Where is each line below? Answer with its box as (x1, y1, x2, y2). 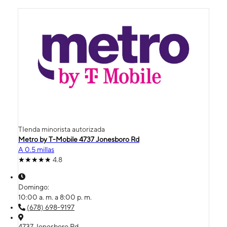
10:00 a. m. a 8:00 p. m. (18, 193, 92, 201)
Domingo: (18, 182, 51, 191)
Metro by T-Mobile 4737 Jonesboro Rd (18, 135, 139, 143)
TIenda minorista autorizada (18, 125, 105, 133)
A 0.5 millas (18, 145, 54, 154)
